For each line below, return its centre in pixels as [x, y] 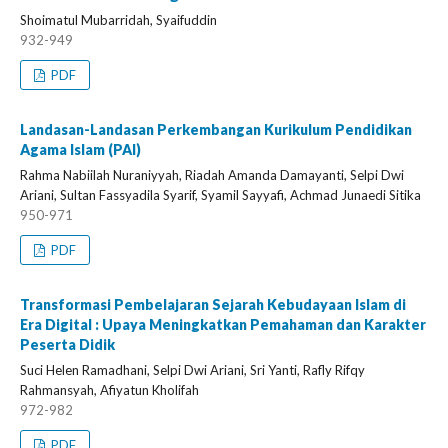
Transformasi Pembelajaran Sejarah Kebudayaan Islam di [213, 304]
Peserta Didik [67, 344]
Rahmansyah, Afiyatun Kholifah [109, 390]
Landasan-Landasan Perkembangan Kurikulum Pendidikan [216, 129]
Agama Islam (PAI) [80, 149]
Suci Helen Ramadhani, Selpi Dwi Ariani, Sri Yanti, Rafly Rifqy [192, 370]
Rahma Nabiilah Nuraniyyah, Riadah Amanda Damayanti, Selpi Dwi [212, 175]
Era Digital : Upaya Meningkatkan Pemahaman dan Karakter [223, 324]
